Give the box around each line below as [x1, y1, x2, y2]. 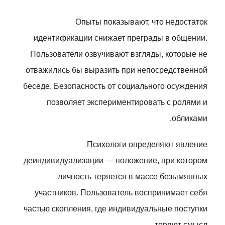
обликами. [172, 114, 207, 123]
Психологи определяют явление [87, 140, 207, 149]
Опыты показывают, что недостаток [75, 18, 207, 26]
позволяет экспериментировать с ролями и [47, 98, 207, 106]
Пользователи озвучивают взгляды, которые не [30, 50, 207, 58]
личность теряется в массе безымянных [58, 172, 207, 181]
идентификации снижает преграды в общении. [34, 34, 207, 42]
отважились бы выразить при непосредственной [26, 66, 207, 74]
